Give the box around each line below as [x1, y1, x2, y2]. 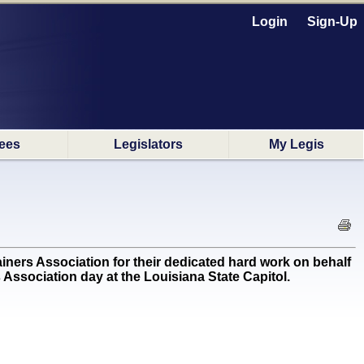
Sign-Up [307, 15, 357, 28]
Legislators [114, 137, 183, 151]
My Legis [268, 137, 324, 151]
